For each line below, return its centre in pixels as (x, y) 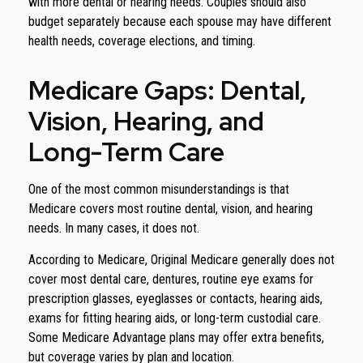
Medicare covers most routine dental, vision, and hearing (171, 209)
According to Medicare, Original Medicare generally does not (181, 260)
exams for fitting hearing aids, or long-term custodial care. (175, 318)
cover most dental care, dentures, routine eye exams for (171, 279)
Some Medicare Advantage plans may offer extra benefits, (176, 337)
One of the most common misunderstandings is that (159, 189)
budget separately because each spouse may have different (180, 21)
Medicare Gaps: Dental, (167, 90)
